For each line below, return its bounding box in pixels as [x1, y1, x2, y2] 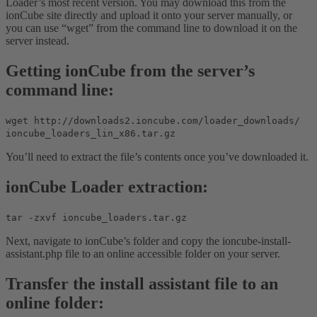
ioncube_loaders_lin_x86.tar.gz [6, 128, 175, 139]
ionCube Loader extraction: [6, 177, 208, 196]
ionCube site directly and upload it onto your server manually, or [6, 9, 292, 22]
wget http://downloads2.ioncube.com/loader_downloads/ [6, 115, 300, 127]
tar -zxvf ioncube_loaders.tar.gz [6, 212, 187, 223]
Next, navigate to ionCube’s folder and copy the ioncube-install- [6, 234, 291, 247]
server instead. [6, 35, 69, 47]
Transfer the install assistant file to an [6, 274, 278, 293]
